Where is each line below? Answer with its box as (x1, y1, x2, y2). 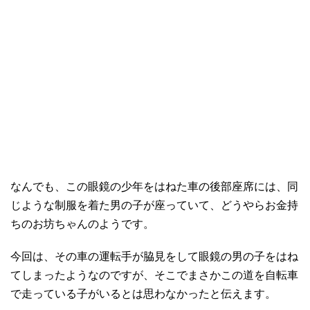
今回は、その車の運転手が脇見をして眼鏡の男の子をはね (10, 250, 298, 262)
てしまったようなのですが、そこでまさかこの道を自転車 (10, 268, 298, 281)
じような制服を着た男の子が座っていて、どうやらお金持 (10, 199, 298, 211)
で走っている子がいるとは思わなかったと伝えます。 (10, 287, 276, 300)
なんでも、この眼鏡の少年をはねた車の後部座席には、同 (10, 180, 298, 192)
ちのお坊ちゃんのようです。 (10, 217, 154, 230)
